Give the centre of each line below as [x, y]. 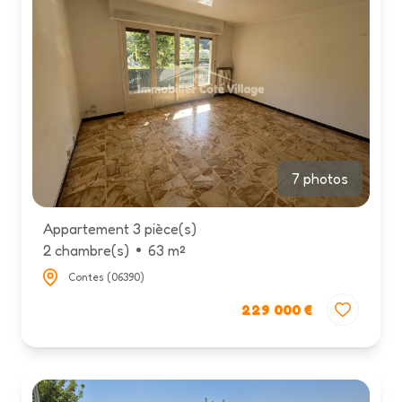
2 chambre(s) [86, 250]
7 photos [320, 178]
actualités [78, 39]
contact [67, 79]
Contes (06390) [106, 276]
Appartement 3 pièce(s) [120, 228]
